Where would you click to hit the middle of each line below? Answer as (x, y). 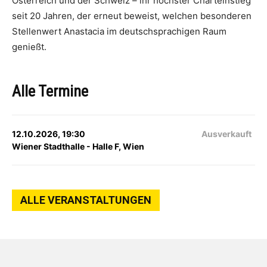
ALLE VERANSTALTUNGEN (86, 200)
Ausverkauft (226, 134)
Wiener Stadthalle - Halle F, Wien (78, 146)
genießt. (29, 47)
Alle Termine (50, 91)
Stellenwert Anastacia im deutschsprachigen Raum (119, 31)
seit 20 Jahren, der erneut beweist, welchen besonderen (132, 16)
